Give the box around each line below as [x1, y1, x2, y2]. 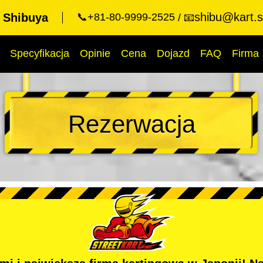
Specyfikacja [10, 48, 69, 59]
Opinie [80, 48, 110, 59]
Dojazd [157, 48, 190, 59]
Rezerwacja [68, 110, 195, 138]
